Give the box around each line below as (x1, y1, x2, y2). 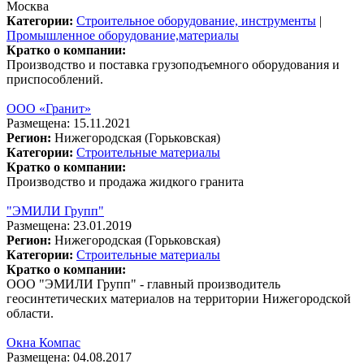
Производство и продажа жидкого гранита (6, 174, 244, 188)
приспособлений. (6, 71, 103, 86)
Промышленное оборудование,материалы (6, 28, 239, 42)
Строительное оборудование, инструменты (76, 13, 316, 28)
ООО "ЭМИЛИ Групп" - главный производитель (6, 276, 280, 291)
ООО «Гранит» (6, 101, 91, 115)
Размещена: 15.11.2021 (6, 115, 131, 130)
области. (6, 305, 54, 320)
